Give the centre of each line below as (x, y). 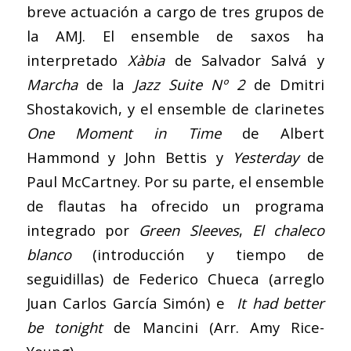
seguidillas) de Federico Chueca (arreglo (175, 278)
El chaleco (289, 230)
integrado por (83, 230)
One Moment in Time (123, 132)
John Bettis (166, 157)
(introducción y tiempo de (198, 254)
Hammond (63, 157)
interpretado (77, 60)
